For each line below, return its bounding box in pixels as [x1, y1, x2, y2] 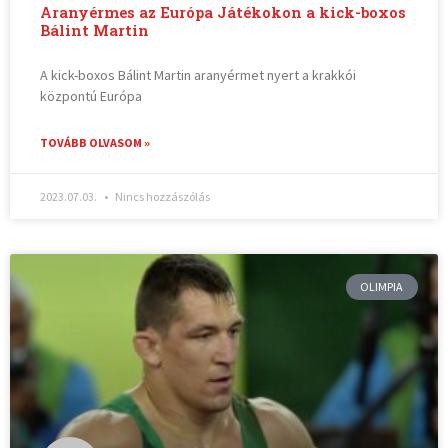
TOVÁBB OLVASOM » [40, 134, 151, 150]
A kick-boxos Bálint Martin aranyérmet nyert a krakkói [40, 65, 357, 84]
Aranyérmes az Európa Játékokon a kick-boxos [40, 2, 407, 22]
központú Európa [40, 86, 143, 105]
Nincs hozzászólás [113, 188, 211, 204]
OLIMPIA [360, 278, 404, 294]
